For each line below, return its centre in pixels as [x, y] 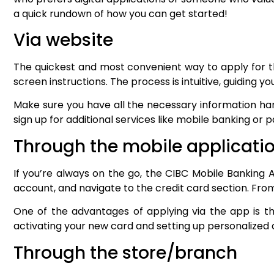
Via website [63, 40]
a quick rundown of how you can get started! [120, 13]
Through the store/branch [125, 253]
